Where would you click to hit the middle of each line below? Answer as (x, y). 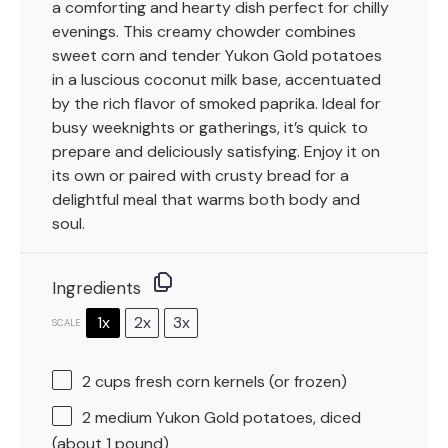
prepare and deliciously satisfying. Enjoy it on (216, 152)
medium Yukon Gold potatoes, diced (226, 418)
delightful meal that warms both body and (206, 200)
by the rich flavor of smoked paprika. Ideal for (216, 104)
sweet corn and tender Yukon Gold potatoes (217, 56)
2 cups (106, 382)
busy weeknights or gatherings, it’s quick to (210, 128)
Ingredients (96, 288)
